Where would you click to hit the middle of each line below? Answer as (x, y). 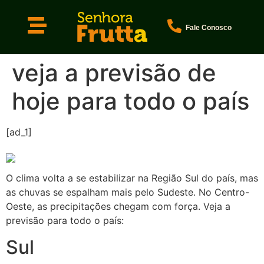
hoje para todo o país (131, 101)
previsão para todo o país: (65, 221)
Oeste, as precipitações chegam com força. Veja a (118, 207)
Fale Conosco (208, 27)
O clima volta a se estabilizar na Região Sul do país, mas (132, 178)
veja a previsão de (114, 72)
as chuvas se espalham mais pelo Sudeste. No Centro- (128, 192)
